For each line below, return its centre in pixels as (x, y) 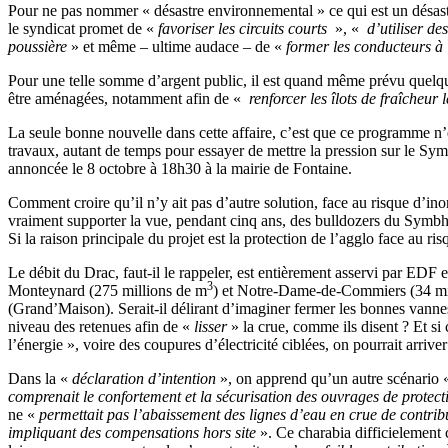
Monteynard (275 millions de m (107, 290)
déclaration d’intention (144, 378)
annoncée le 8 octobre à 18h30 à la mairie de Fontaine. (180, 168)
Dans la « (40, 378)
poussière (37, 46)
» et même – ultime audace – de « (176, 46)
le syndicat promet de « (83, 28)
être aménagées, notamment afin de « (126, 98)
